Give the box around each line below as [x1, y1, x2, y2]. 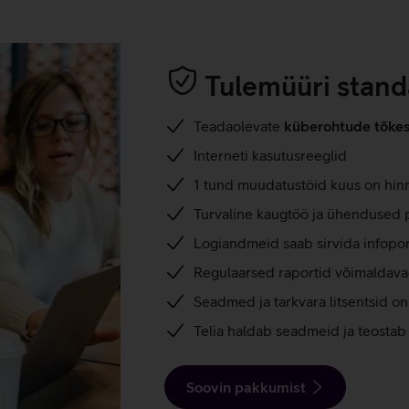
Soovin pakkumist [186, 378, 306, 395]
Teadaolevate [193, 117, 284, 134]
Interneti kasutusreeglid [193, 146, 347, 163]
